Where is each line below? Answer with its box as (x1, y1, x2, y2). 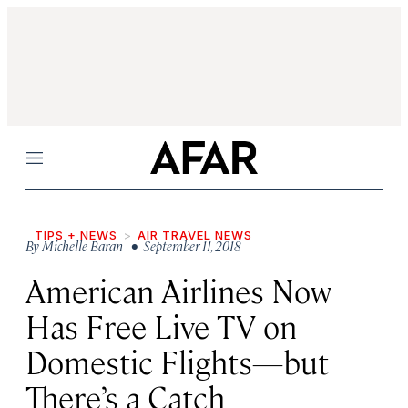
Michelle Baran (42, 237, 123, 254)
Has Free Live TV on (25, 305, 297, 346)
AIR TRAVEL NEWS (138, 228, 252, 242)
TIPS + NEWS (35, 228, 117, 242)
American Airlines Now (25, 270, 331, 311)
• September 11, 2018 (126, 237, 241, 254)
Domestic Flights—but (25, 341, 329, 382)
